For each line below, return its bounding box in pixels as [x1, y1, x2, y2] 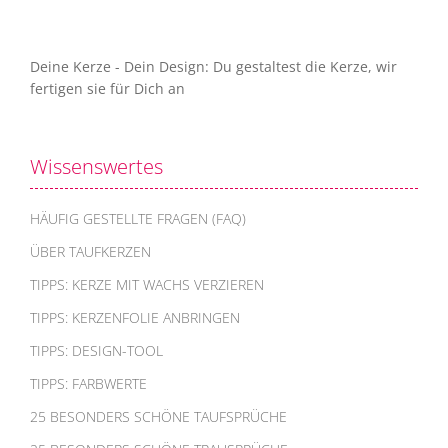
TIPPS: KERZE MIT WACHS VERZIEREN [30, 275, 264, 295]
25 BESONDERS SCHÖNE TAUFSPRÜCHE [30, 407, 287, 427]
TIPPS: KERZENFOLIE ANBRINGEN [30, 308, 240, 328]
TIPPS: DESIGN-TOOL [30, 341, 163, 361]
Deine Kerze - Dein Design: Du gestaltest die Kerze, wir [30, 56, 397, 76]
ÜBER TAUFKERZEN [30, 242, 151, 262]
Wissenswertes [30, 153, 163, 181]
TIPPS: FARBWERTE [30, 374, 147, 394]
